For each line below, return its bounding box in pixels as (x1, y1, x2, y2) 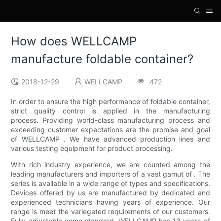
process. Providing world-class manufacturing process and (11, 116, 210, 125)
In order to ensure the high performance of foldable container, (11, 97, 210, 106)
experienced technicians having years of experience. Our (11, 198, 210, 207)
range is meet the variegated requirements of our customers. (11, 207, 210, 216)
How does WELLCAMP (11, 34, 137, 49)
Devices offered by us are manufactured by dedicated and (11, 188, 210, 197)
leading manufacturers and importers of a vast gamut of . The (11, 170, 210, 179)
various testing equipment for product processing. (11, 144, 173, 153)
